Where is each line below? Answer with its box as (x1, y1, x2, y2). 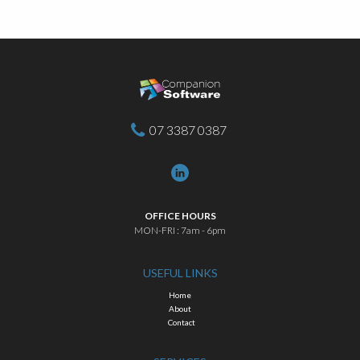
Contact (168, 317, 195, 327)
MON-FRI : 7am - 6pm (134, 223, 226, 236)
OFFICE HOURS (144, 209, 216, 222)
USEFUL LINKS (142, 265, 218, 280)
